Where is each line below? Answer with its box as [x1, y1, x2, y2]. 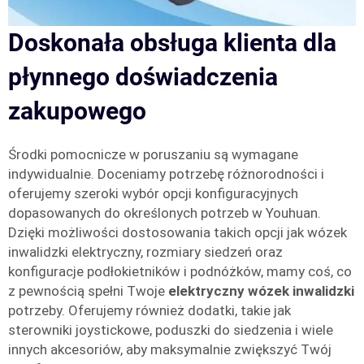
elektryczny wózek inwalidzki [168, 283, 354, 299]
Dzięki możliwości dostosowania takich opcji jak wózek [8, 224, 347, 240]
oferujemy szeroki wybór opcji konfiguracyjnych [8, 185, 298, 201]
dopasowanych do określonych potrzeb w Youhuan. [8, 205, 321, 221]
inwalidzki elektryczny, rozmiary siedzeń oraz [8, 244, 283, 260]
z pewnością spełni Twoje [8, 283, 168, 299]
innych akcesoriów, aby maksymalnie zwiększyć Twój [8, 341, 331, 357]
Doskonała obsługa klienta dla [8, 28, 336, 57]
